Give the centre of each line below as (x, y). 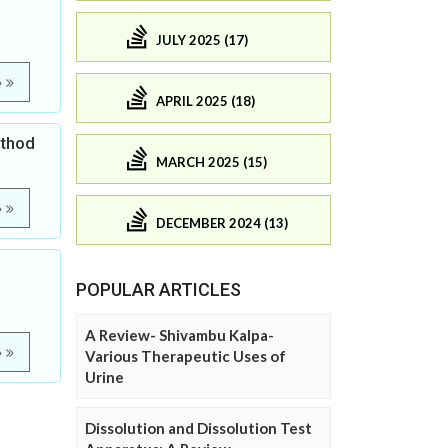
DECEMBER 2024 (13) (222, 222)
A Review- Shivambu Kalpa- (179, 335)
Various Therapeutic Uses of (185, 356)
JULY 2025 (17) (202, 39)
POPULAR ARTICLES (158, 290)
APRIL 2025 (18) (205, 100)
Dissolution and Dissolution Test (198, 428)
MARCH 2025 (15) (211, 161)
